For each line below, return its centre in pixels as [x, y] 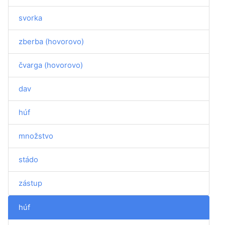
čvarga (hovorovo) [51, 65]
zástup [30, 183]
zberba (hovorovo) [51, 41]
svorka [30, 18]
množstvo [36, 136]
